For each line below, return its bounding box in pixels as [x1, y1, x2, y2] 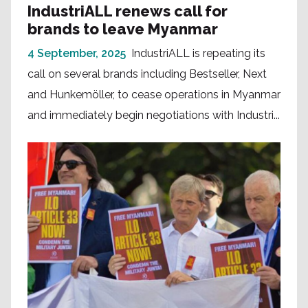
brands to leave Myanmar [27, 20, 218, 38]
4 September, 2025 [27, 47, 126, 60]
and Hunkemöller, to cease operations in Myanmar [27, 88, 280, 102]
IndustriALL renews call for [27, 2, 228, 21]
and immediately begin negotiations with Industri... [27, 109, 280, 122]
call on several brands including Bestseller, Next [27, 67, 267, 81]
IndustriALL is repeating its [131, 47, 265, 60]
